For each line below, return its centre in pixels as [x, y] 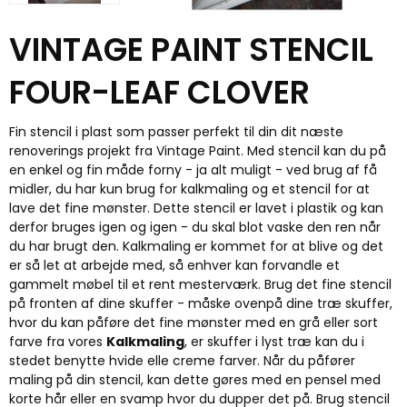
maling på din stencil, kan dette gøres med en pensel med [195, 379]
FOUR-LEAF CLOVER [159, 92]
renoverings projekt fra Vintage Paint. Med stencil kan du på [198, 150]
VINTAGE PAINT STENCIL [191, 49]
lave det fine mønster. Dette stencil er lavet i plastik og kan [196, 208]
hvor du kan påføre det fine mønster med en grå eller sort [194, 322]
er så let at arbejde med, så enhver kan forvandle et [174, 265]
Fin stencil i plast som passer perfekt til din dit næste [176, 131]
